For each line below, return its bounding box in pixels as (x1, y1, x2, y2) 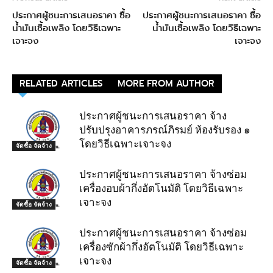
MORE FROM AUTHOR (118, 77, 214, 91)
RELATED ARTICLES (19, 77, 103, 91)
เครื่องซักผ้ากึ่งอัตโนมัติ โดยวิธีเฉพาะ (79, 241, 244, 253)
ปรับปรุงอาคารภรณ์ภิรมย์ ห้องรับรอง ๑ (79, 124, 250, 136)
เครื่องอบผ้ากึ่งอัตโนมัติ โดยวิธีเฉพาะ (79, 182, 243, 195)
